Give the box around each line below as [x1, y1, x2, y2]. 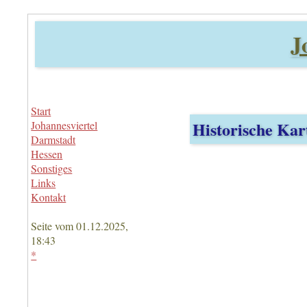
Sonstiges [31, 161, 73, 175]
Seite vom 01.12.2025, [31, 219, 129, 233]
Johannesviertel [31, 118, 98, 132]
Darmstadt [31, 132, 76, 147]
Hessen [31, 147, 63, 161]
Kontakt [31, 190, 66, 204]
